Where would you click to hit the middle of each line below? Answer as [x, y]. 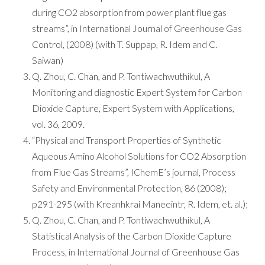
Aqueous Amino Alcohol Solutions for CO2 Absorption [139, 156]
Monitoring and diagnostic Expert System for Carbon [137, 92]
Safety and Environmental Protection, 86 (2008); [129, 188]
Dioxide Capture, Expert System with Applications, [133, 108]
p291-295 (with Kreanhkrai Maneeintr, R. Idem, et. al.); [140, 204]
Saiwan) [48, 60]
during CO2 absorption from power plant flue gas [129, 12]
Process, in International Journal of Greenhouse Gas [136, 252]
